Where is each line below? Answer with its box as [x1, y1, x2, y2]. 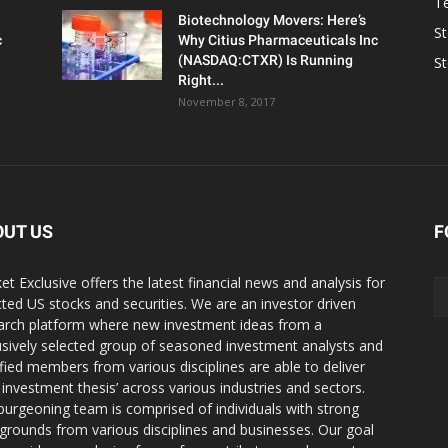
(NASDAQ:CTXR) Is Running [178, 52, 353, 68]
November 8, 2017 [178, 94, 275, 109]
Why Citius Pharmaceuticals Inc [178, 32, 378, 48]
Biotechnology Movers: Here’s [178, 12, 366, 28]
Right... [178, 72, 224, 88]
